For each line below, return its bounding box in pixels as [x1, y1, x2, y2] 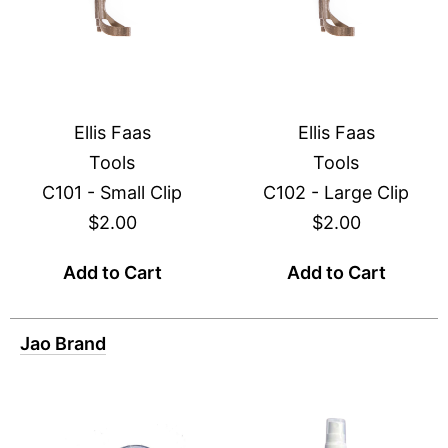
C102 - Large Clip [263, 182, 409, 203]
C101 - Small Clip [42, 182, 182, 203]
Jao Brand [20, 333, 106, 354]
